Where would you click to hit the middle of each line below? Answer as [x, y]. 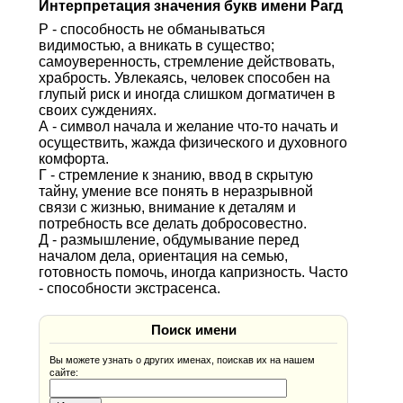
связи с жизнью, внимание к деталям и [167, 207]
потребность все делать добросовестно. [172, 223]
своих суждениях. [97, 110]
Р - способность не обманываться [152, 29]
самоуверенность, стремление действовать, [186, 61]
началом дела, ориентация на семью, [163, 255]
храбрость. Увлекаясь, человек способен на [184, 77]
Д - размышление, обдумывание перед [168, 239]
